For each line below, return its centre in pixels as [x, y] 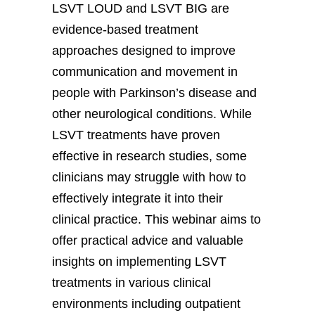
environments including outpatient [146, 303]
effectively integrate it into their [137, 198]
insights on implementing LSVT [139, 261]
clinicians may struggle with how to [149, 177]
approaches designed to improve [144, 50]
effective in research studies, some [149, 156]
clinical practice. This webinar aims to [156, 219]
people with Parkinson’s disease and [154, 92]
